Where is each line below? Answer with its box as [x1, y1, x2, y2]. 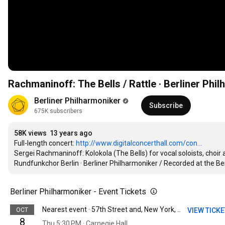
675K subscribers [34, 107, 82, 115]
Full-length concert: [14, 139, 76, 148]
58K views [14, 129, 47, 138]
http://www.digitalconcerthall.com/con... [76, 139, 202, 148]
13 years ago [50, 129, 92, 138]
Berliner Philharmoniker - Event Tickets [10, 187, 146, 197]
